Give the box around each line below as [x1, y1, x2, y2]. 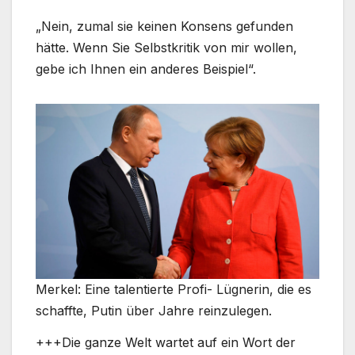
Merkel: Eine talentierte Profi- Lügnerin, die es [36, 281, 311, 298]
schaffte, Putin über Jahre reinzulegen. [36, 303, 272, 319]
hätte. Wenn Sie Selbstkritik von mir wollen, [36, 39, 297, 55]
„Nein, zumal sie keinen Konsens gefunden [36, 17, 293, 34]
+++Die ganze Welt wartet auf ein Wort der [36, 334, 296, 351]
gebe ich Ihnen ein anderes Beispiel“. [36, 60, 256, 77]
